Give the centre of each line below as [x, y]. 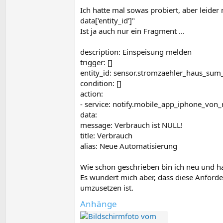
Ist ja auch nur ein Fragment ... [132, 31]
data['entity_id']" [108, 21]
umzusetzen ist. [107, 188]
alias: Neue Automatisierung [129, 146]
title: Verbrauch [106, 136]
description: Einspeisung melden [136, 52]
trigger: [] [96, 62]
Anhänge [99, 204]
